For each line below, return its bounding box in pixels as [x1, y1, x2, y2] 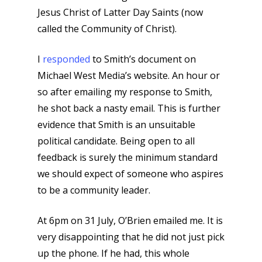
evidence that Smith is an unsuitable [37, 118, 195, 131]
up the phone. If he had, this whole [37, 247, 189, 260]
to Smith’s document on [90, 53, 196, 65]
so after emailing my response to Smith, [37, 85, 212, 98]
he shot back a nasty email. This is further [37, 102, 220, 115]
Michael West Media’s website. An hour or [37, 69, 220, 82]
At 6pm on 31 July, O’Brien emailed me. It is [37, 214, 223, 227]
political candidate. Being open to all [37, 135, 195, 147]
